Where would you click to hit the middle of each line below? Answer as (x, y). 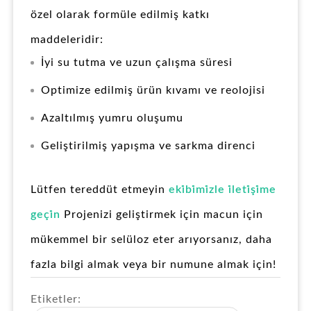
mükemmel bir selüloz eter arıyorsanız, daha (151, 240)
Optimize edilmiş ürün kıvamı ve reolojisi (153, 91)
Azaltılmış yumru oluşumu (112, 118)
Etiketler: (56, 300)
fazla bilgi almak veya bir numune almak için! (153, 265)
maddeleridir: (67, 40)
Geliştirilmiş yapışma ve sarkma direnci (148, 146)
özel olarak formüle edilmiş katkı (120, 15)
